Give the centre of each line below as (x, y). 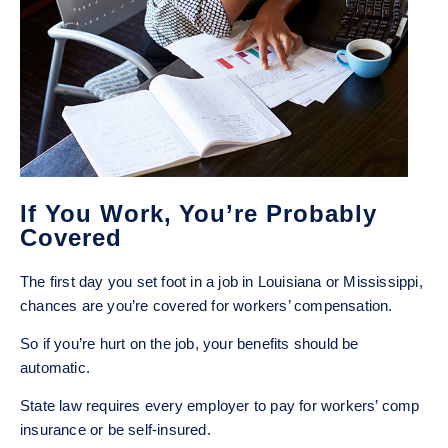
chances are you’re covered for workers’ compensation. (206, 306)
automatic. (55, 368)
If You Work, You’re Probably (198, 214)
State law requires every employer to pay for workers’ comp (220, 406)
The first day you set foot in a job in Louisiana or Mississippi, (221, 282)
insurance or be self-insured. (115, 430)
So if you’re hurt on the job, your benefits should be (189, 344)
